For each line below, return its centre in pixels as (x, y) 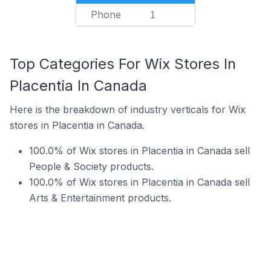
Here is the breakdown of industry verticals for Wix (128, 109)
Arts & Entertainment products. (100, 198)
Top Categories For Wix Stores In (123, 64)
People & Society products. (91, 166)
